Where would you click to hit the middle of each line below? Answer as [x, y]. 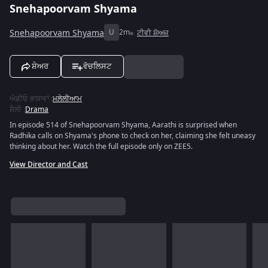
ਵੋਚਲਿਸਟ [97, 66]
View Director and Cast [49, 165]
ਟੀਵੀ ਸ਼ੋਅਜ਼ [153, 33]
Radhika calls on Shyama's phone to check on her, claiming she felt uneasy [133, 136]
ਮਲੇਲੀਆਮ [67, 99]
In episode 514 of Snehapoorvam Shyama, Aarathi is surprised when [123, 125]
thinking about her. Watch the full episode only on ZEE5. [101, 147]
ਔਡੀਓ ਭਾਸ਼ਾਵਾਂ [29, 99]
